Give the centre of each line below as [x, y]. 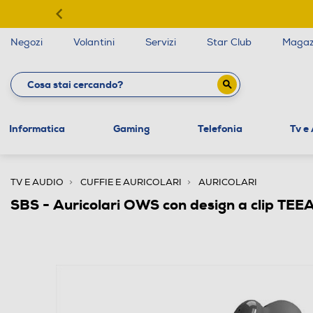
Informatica [37, 128]
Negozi [27, 42]
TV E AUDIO [37, 182]
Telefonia [220, 128]
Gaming [131, 128]
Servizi [161, 42]
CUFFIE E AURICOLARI [131, 182]
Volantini [94, 42]
